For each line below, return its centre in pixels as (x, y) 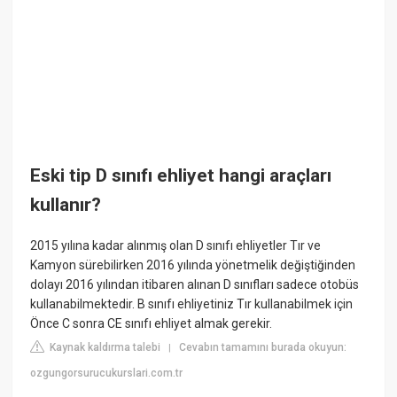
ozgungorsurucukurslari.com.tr (107, 373)
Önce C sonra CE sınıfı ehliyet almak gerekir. (152, 323)
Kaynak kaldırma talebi (104, 347)
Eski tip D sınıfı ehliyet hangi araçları (181, 176)
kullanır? (66, 205)
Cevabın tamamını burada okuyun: (263, 347)
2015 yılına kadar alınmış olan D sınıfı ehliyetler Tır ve (176, 245)
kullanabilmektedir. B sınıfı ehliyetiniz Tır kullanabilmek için (192, 304)
